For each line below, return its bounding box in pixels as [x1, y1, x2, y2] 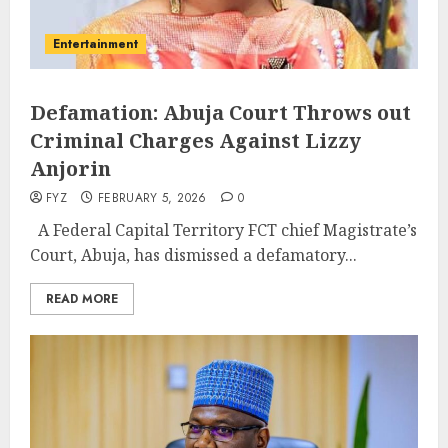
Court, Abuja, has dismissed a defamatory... [30, 244, 357, 266]
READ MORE [46, 290, 118, 308]
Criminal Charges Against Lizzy [30, 127, 361, 154]
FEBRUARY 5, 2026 [97, 189, 207, 207]
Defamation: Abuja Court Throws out [30, 99, 411, 126]
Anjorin [30, 155, 111, 182]
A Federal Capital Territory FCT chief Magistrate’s [30, 219, 417, 241]
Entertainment [53, 35, 138, 53]
